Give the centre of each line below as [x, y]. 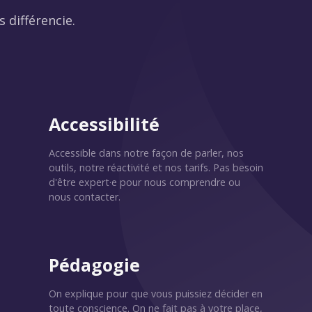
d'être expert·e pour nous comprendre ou [145, 182]
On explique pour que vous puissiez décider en [156, 294]
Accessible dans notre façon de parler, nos [146, 153]
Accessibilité [104, 124]
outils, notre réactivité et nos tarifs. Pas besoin [156, 167]
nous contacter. [85, 197]
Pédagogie [94, 265]
